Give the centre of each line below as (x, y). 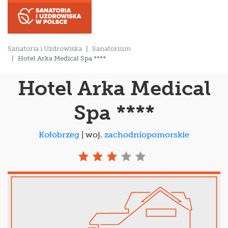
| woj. (92, 135)
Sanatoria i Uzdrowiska (45, 49)
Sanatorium (111, 49)
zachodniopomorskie (147, 135)
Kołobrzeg (59, 135)
